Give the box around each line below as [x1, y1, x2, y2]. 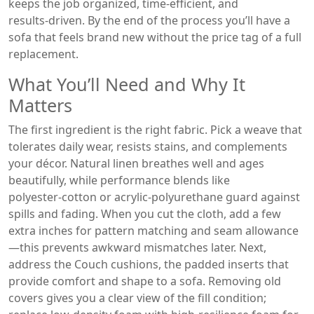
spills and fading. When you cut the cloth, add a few [8, 206, 281, 221]
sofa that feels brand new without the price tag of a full [8, 29, 301, 45]
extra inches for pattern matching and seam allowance [8, 223, 299, 238]
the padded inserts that [164, 257, 289, 272]
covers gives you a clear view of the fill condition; [8, 290, 266, 306]
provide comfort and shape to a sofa [8, 273, 203, 289]
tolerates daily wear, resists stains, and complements [8, 139, 287, 154]
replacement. [8, 46, 78, 62]
